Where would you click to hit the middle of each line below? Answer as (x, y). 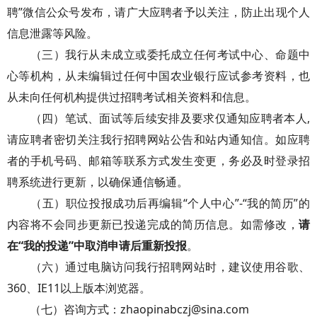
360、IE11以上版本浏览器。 (79, 288)
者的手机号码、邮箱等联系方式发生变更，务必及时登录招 (158, 161)
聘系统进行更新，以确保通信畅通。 (98, 182)
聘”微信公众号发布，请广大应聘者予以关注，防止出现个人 (158, 12)
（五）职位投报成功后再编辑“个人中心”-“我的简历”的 (158, 203)
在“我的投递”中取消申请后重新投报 (97, 246)
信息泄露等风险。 (52, 33)
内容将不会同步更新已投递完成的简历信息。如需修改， (153, 224)
